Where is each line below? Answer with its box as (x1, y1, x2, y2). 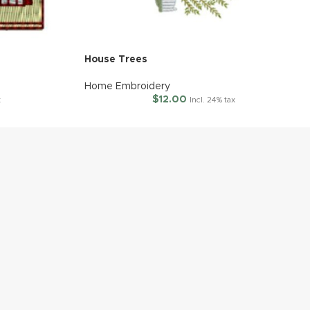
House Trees (84, 55, 147, 64)
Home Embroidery (84, 82, 170, 91)
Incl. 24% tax (190, 96, 235, 104)
